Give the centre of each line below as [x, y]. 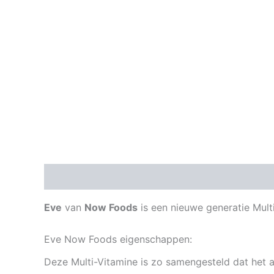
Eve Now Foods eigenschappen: [118, 239]
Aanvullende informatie [172, 177]
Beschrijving [74, 177]
